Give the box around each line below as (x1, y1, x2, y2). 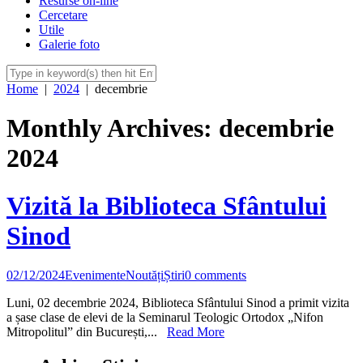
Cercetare (39, 7, 88, 22)
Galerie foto (39, 36, 100, 51)
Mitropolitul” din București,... (6, 325, 167, 340)
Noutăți (126, 268, 164, 283)
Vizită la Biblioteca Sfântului (6, 190, 327, 220)
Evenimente (65, 268, 126, 283)
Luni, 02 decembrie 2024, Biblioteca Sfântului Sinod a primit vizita (6, 296, 349, 310)
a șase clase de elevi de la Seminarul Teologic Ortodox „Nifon (6, 310, 323, 325)
